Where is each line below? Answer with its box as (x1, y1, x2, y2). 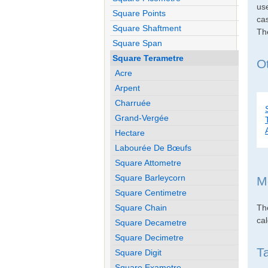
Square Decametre (115, 217, 187, 227)
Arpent (115, 83, 141, 93)
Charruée (115, 98, 151, 108)
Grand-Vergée (115, 112, 169, 123)
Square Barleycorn (115, 172, 186, 182)
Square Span (112, 38, 163, 48)
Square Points (112, 8, 166, 18)
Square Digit (115, 247, 162, 257)
